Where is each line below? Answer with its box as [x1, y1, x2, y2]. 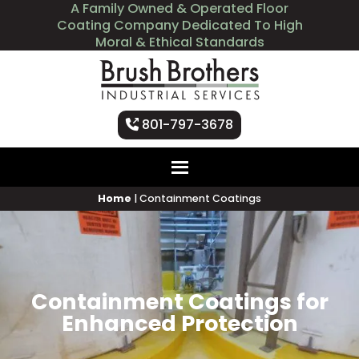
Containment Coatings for [30, 286, 329, 317]
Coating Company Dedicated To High [56, 16, 303, 34]
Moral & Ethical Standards [95, 33, 264, 51]
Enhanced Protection [61, 308, 298, 338]
